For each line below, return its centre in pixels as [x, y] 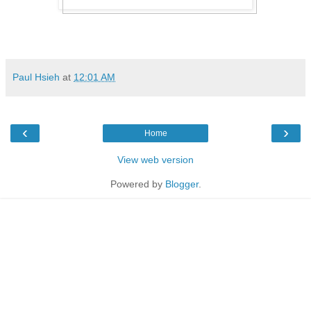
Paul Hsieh [36, 77]
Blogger [182, 184]
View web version [155, 159]
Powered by [137, 184]
